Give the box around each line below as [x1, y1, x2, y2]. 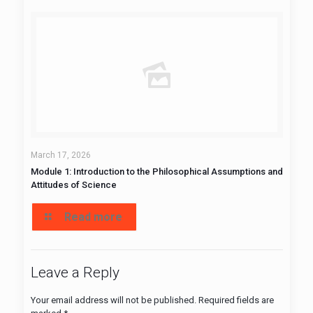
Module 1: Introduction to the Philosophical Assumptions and [30, 166, 283, 177]
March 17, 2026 [30, 150, 91, 160]
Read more [64, 210, 122, 224]
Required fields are [198, 295, 274, 305]
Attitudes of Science [30, 180, 117, 190]
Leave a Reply [30, 264, 119, 281]
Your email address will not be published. [30, 295, 196, 305]
